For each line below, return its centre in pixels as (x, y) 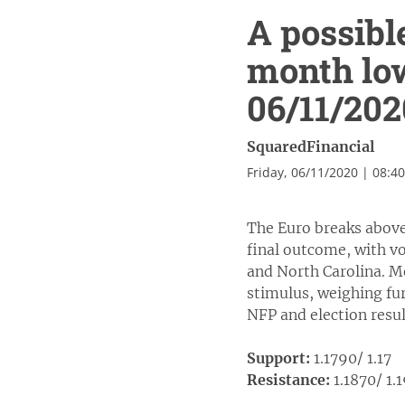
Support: (278, 358)
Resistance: (288, 380)
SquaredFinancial (311, 146)
